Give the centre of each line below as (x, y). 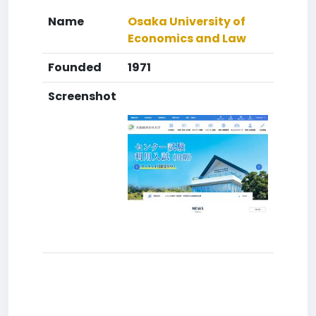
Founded (75, 67)
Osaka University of (187, 22)
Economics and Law (187, 38)
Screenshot (82, 96)
